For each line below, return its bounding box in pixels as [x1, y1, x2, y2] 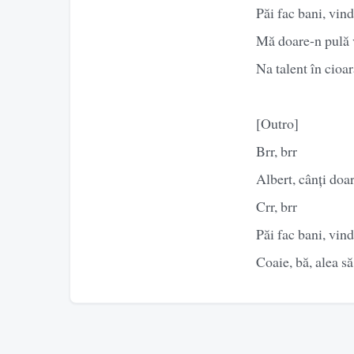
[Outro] [256, 113, 299, 133]
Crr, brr [256, 196, 297, 216]
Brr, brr [256, 141, 297, 160]
